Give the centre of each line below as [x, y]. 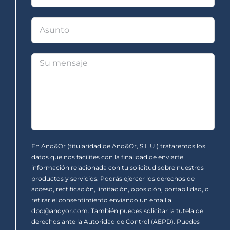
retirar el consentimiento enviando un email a [101, 200]
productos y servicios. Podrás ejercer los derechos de [113, 178]
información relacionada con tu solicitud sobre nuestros [118, 167]
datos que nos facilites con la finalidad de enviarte [107, 157]
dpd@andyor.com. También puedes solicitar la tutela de [117, 210]
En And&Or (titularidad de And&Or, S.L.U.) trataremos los [118, 146]
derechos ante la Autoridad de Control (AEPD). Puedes [116, 221]
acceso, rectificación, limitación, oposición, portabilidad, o [120, 189]
